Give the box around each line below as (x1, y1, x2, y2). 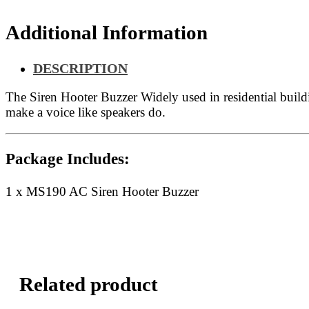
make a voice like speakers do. (6, 105, 166, 120)
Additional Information (6, 21, 208, 43)
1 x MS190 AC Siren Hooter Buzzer (6, 183, 199, 199)
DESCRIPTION (33, 60, 128, 76)
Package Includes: (6, 150, 130, 168)
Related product (19, 272, 158, 295)
